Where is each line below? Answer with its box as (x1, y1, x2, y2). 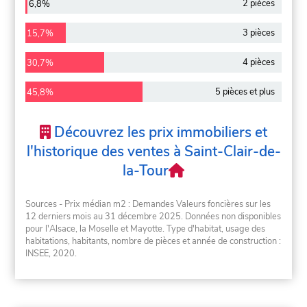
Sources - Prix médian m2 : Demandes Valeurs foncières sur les (25, 198, 271, 211)
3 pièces (242, 27, 275, 40)
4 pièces (242, 56, 275, 69)
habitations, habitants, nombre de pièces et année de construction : (25, 235, 282, 248)
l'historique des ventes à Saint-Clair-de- (26, 142, 281, 162)
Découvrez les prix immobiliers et (50, 123, 267, 143)
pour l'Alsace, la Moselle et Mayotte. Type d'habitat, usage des (25, 223, 266, 236)
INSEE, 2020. (25, 247, 77, 260)
